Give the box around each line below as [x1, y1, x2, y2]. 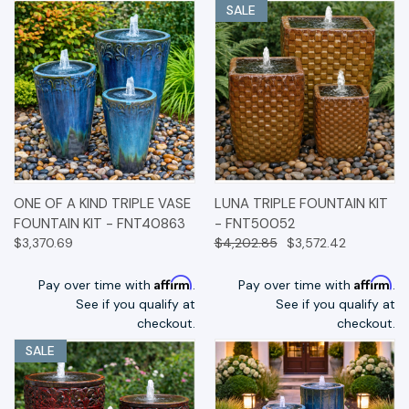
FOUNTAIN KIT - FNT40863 [14, 215, 185, 234]
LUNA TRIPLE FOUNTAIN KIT [214, 194, 388, 214]
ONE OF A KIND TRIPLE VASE [14, 194, 191, 214]
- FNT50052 [214, 215, 295, 234]
